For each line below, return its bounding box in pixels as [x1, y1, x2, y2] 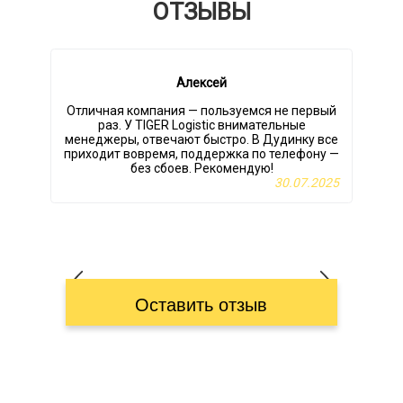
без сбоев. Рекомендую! [130, 161, 273, 176]
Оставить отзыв [135, 295, 268, 316]
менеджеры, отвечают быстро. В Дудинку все [65, 132, 338, 148]
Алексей [176, 76, 227, 91]
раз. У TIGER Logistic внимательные [97, 118, 306, 133]
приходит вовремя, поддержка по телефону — [64, 147, 339, 162]
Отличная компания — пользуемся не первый [67, 103, 336, 119]
